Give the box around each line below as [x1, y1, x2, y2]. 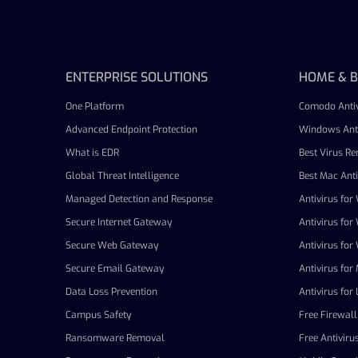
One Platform [66, 99, 124, 113]
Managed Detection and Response [66, 192, 213, 205]
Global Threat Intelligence [66, 169, 179, 182]
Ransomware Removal [66, 331, 165, 344]
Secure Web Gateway [66, 238, 158, 252]
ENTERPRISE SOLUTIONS [66, 68, 208, 86]
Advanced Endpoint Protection [66, 122, 197, 136]
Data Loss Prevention [66, 284, 157, 298]
